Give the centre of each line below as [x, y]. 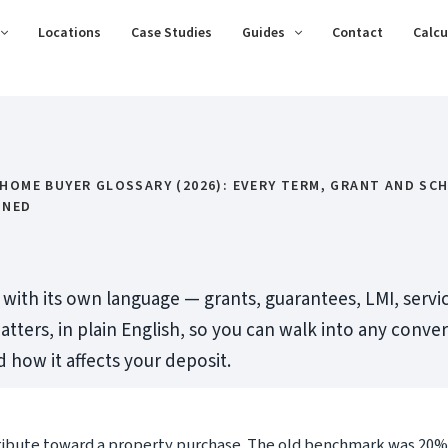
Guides [263, 33]
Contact [357, 33]
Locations [69, 33]
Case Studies [171, 33]
